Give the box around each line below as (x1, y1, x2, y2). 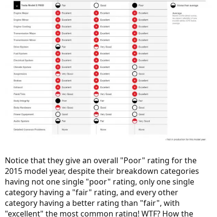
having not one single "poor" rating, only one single (5, 176, 194, 187)
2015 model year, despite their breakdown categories (5, 165, 199, 176)
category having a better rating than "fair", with (5, 197, 180, 208)
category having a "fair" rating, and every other (5, 186, 178, 198)
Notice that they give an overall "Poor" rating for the (5, 155, 197, 166)
